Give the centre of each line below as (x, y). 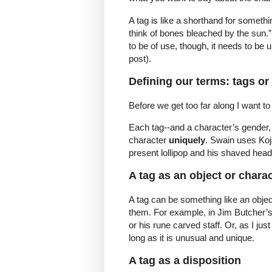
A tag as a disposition (185, 261)
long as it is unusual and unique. (192, 237)
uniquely (187, 140)
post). (141, 58)
